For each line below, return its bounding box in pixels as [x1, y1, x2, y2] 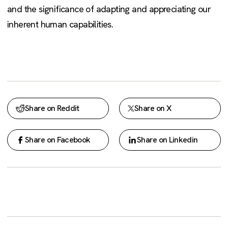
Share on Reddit [25, 103, 79, 114]
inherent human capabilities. [7, 18, 113, 31]
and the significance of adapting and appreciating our [7, 3, 211, 15]
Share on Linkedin [137, 134, 198, 146]
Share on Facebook [25, 134, 91, 146]
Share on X [134, 103, 171, 114]
